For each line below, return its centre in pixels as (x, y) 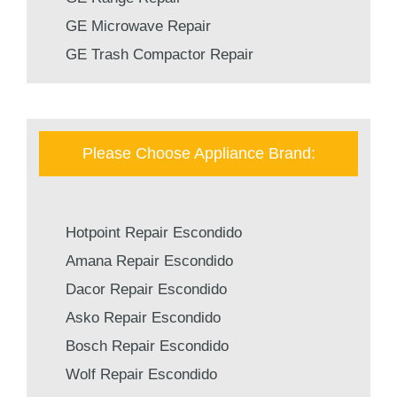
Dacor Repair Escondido (146, 289)
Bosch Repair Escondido (147, 346)
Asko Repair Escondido (143, 317)
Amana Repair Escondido (149, 261)
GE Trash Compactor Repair (160, 54)
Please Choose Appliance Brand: (198, 153)
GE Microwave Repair (138, 26)
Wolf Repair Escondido (141, 374)
